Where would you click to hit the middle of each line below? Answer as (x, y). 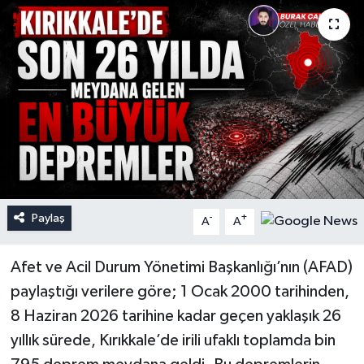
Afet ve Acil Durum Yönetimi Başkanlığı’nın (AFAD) (181, 267)
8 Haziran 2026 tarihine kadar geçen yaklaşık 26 (175, 316)
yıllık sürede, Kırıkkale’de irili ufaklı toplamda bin (173, 340)
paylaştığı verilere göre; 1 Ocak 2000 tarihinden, (180, 291)
